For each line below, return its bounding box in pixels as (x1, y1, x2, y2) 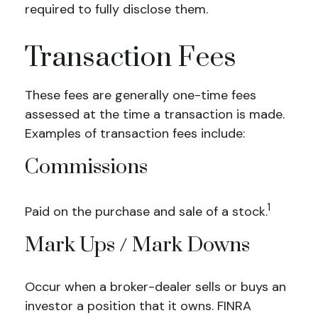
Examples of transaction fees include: (25, 125, 245, 142)
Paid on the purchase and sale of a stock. (25, 203, 268, 220)
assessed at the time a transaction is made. (25, 106, 285, 123)
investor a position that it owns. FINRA (25, 297, 251, 314)
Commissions (25, 154, 148, 180)
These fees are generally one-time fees (25, 87, 256, 104)
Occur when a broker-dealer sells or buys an (25, 278, 286, 295)
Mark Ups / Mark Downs (25, 232, 250, 258)
